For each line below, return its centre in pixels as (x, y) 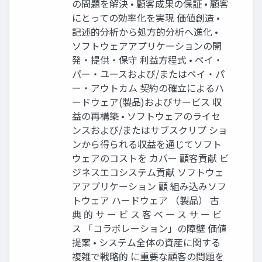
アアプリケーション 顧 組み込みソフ (149, 186)
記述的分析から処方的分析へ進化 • (145, 32)
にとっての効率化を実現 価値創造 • (146, 18)
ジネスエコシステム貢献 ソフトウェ (148, 172)
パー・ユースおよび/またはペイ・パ (148, 74)
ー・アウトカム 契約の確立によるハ (148, 88)
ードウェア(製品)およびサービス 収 (147, 102)
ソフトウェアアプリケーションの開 (147, 46)
